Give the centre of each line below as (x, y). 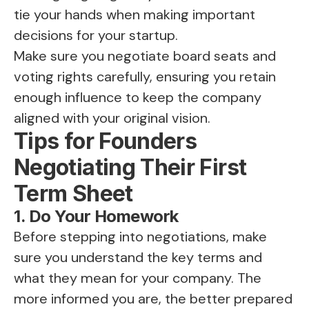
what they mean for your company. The (138, 278)
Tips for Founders (106, 141)
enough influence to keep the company (138, 98)
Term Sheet (73, 194)
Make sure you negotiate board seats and (145, 56)
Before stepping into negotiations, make (140, 237)
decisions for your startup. (96, 36)
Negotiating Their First (130, 168)
